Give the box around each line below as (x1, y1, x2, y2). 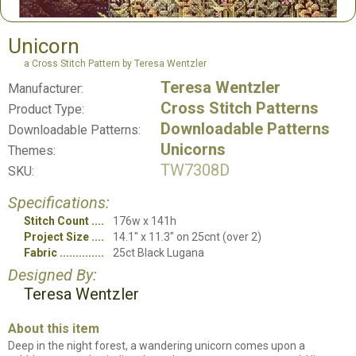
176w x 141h (113, 215, 176, 227)
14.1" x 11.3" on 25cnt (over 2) (113, 230, 261, 243)
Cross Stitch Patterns (161, 99, 319, 118)
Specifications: (8, 193, 110, 212)
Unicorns (161, 140, 226, 159)
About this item (8, 321, 99, 336)
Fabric (24, 246, 57, 259)
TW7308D (161, 161, 230, 180)
